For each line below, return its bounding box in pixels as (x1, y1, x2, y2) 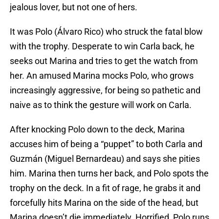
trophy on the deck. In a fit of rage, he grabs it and (10, 183, 200, 194)
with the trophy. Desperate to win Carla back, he (10, 41, 195, 52)
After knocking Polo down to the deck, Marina (10, 124, 185, 135)
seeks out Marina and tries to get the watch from (10, 56, 198, 66)
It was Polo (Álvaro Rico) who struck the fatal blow (10, 26, 203, 37)
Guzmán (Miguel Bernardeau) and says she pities (10, 153, 200, 164)
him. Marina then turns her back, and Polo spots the (10, 168, 209, 179)
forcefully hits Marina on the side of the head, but (10, 197, 198, 208)
